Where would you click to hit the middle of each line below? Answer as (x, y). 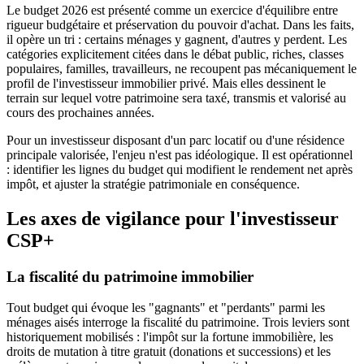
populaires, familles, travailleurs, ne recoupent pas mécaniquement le (182, 68)
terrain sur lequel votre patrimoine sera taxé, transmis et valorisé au (176, 97)
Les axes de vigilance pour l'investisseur (173, 218)
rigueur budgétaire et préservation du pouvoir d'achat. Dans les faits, (180, 24)
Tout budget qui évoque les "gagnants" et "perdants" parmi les (166, 308)
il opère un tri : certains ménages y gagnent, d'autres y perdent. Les (177, 39)
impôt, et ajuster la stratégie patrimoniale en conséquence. (153, 184)
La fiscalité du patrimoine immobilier (130, 276)
